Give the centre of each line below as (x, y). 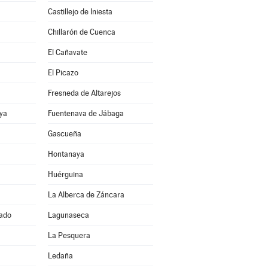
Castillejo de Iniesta (80, 12)
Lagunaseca (68, 215)
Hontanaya (66, 154)
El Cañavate (67, 52)
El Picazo (63, 73)
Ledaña (60, 256)
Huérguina (65, 174)
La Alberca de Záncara (86, 195)
